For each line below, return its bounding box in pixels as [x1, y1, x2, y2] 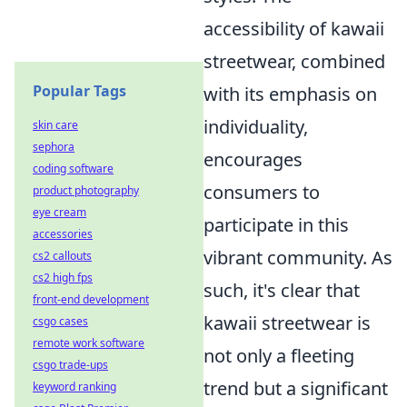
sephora [33, 139, 74, 154]
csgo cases [33, 313, 88, 329]
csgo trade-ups [33, 357, 108, 372]
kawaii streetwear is [203, 311, 371, 336]
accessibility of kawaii [203, 16, 384, 42]
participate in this [203, 213, 349, 238]
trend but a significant [203, 376, 388, 402]
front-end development [33, 292, 149, 307]
